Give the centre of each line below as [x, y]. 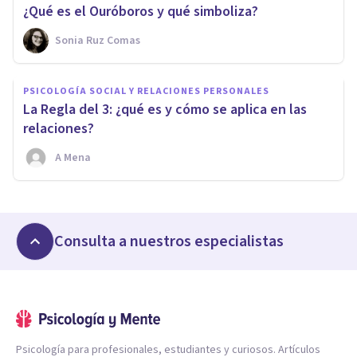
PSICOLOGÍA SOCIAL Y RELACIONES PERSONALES [146, 92]
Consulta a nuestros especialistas [169, 242]
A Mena [73, 158]
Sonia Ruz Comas [98, 41]
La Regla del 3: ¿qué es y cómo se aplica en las [165, 110]
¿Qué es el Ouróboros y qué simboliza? [141, 12]
